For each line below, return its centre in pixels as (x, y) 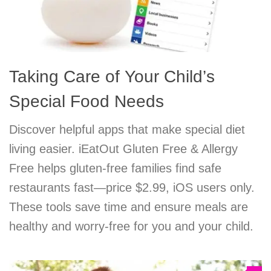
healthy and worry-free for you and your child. (131, 227)
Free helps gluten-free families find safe (115, 168)
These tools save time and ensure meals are (129, 207)
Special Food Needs (87, 102)
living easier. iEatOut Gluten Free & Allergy (123, 149)
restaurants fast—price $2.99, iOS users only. (132, 188)
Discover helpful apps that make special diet (127, 130)
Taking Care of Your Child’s (112, 77)
